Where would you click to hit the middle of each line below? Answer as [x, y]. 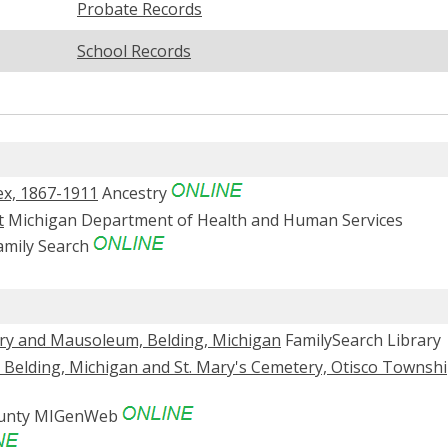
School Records [134, 50]
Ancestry [134, 192]
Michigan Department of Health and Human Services [203, 219]
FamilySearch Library [361, 340]
